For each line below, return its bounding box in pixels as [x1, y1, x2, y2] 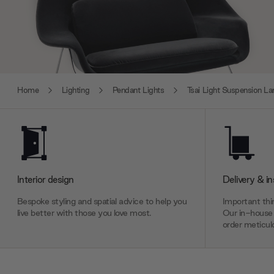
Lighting [61, 85, 90, 96]
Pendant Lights [112, 85, 165, 96]
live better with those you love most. [17, 207, 151, 218]
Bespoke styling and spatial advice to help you [17, 195, 187, 207]
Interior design [17, 172, 74, 185]
